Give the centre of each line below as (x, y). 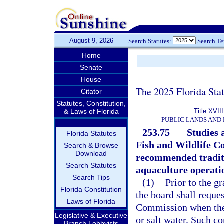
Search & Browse (91, 145)
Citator (91, 91)
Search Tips (91, 177)
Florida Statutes (91, 133)
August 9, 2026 (91, 41)
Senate (91, 67)
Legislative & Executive (91, 215)
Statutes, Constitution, (91, 103)
